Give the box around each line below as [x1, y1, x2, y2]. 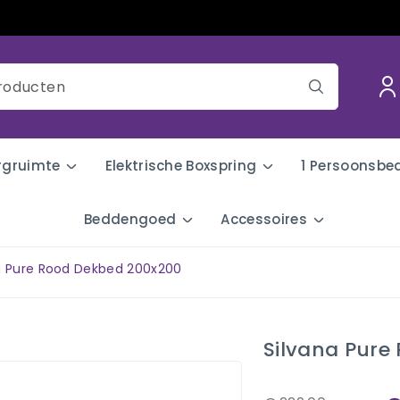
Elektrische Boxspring [104, 155, 257, 175]
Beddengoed [84, 209, 177, 229]
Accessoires [221, 209, 307, 229]
